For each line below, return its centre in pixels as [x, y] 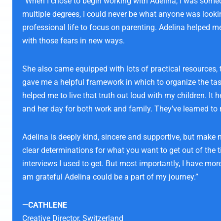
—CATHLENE [45, 205]
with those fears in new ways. [74, 41]
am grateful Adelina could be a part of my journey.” [110, 177]
